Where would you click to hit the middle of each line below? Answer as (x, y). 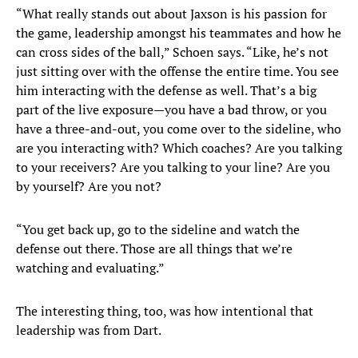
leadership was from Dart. (89, 330)
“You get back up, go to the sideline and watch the (158, 230)
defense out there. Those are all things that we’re (154, 249)
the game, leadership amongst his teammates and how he (179, 33)
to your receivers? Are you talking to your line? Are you (173, 167)
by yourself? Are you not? (89, 187)
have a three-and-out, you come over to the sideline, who (179, 129)
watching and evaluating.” (90, 268)
